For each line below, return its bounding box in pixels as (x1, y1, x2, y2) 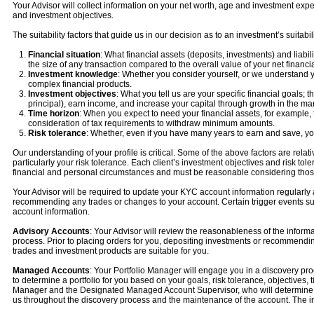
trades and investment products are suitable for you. (13, 246, 209, 256)
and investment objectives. (13, 11, 114, 20)
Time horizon (27, 109, 79, 118)
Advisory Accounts (13, 226, 90, 236)
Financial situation (27, 50, 100, 60)
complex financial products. (27, 79, 132, 89)
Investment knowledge (27, 69, 118, 79)
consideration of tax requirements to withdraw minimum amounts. (27, 118, 275, 128)
